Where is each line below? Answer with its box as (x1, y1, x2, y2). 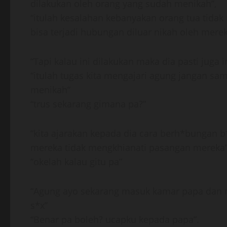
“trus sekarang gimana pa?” (30, 98, 146, 110)
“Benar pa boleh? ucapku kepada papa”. (30, 213, 199, 225)
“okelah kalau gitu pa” (30, 156, 122, 168)
